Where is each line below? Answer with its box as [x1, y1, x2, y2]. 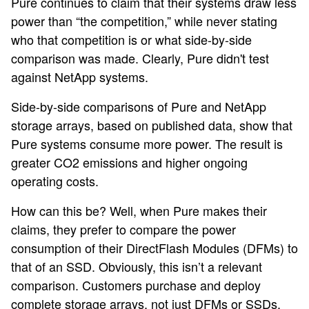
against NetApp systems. [11, 68, 148, 86]
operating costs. [11, 172, 99, 190]
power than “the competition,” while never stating [11, 12, 277, 30]
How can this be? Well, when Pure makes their [11, 201, 267, 219]
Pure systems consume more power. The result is [11, 134, 283, 152]
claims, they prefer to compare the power [11, 220, 236, 238]
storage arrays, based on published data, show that [11, 116, 292, 134]
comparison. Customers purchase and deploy [11, 276, 261, 294]
